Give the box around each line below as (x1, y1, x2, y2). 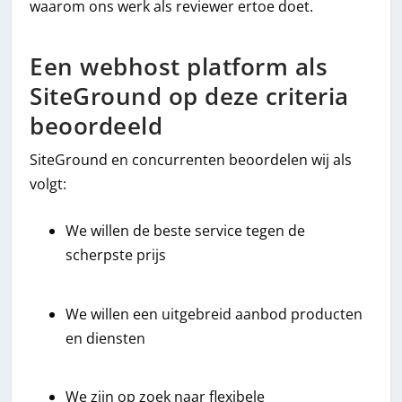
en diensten (66, 328, 146, 348)
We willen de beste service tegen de (66, 221, 306, 241)
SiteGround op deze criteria (30, 80, 349, 112)
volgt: (30, 173, 67, 194)
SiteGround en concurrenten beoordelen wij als (30, 149, 353, 170)
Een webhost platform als (30, 50, 328, 83)
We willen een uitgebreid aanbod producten (66, 303, 363, 324)
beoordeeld (30, 109, 163, 142)
